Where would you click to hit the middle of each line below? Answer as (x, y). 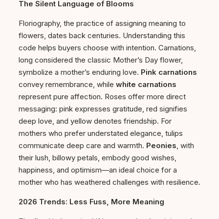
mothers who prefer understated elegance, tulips (101, 133)
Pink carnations (169, 72)
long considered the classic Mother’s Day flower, (101, 60)
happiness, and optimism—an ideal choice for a (98, 170)
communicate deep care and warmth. (82, 146)
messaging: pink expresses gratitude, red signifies (103, 109)
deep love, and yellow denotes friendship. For (95, 121)
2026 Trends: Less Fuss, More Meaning (91, 202)
